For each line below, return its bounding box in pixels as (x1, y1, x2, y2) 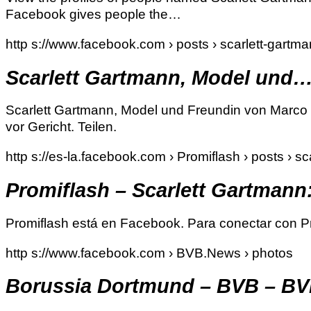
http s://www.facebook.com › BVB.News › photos (6, 245, 293, 260)
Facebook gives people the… (6, 7, 181, 22)
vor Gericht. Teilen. (6, 119, 117, 135)
